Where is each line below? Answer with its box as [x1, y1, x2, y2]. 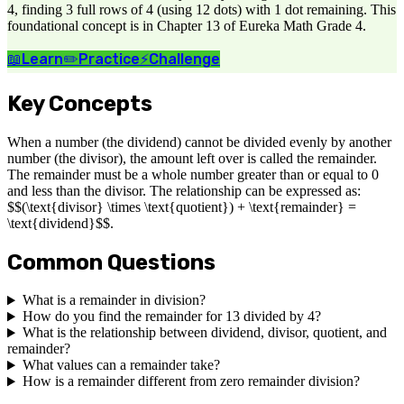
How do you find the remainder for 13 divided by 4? [22, 308, 321, 325]
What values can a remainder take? [22, 357, 220, 373]
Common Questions [7, 249, 216, 275]
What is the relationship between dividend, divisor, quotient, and [22, 325, 387, 341]
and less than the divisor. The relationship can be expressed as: [7, 182, 361, 198]
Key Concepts [7, 90, 152, 116]
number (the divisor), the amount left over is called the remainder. [7, 150, 377, 166]
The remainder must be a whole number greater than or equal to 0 [7, 166, 379, 182]
